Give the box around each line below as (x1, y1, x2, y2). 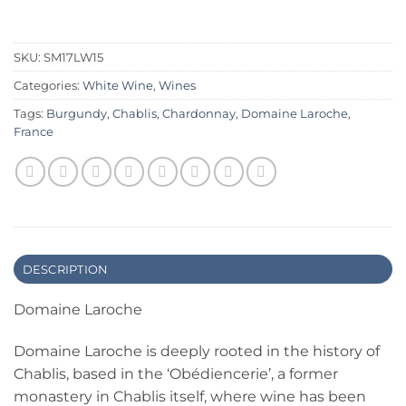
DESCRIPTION (22, 261, 109, 276)
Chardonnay (162, 106, 236, 121)
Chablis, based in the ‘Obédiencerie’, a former (14, 363, 338, 382)
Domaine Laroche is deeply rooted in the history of (14, 341, 380, 360)
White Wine (82, 78, 153, 93)
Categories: (14, 78, 82, 93)
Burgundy (46, 106, 107, 121)
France (14, 124, 53, 140)
